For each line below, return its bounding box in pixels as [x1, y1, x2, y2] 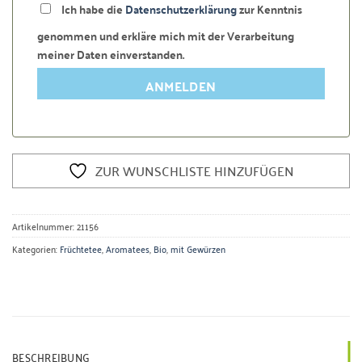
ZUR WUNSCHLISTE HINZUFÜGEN [95, 158, 294, 182]
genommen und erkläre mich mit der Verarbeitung [37, 24, 294, 46]
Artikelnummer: [12, 217, 77, 234]
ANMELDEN [145, 74, 217, 98]
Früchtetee [60, 239, 102, 257]
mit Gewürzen [170, 239, 225, 257]
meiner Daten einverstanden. [37, 43, 184, 65]
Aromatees [106, 239, 149, 257]
